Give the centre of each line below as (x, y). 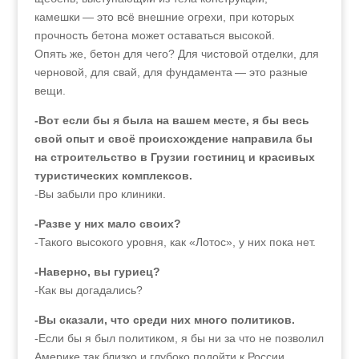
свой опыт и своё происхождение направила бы (173, 139)
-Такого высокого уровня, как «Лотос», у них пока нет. (175, 242)
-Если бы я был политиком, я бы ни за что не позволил (179, 338)
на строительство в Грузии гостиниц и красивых (174, 157)
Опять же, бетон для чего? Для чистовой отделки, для (176, 54)
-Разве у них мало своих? (107, 224)
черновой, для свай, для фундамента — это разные (171, 72)
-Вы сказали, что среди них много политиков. (164, 320)
